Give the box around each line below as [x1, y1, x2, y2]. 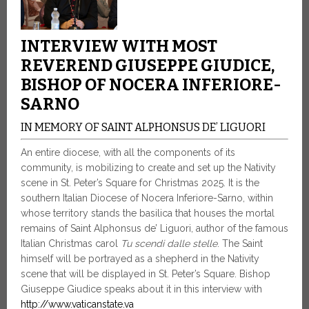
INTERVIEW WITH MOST [21, 37, 217, 57]
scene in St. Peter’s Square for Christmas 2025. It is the [21, 177, 259, 189]
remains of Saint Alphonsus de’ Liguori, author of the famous [21, 223, 288, 235]
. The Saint [217, 238, 263, 250]
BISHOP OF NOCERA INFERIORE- [21, 75, 281, 95]
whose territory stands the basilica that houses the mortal [21, 208, 275, 219]
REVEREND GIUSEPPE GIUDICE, [21, 56, 275, 76]
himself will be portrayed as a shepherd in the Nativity [21, 253, 259, 265]
